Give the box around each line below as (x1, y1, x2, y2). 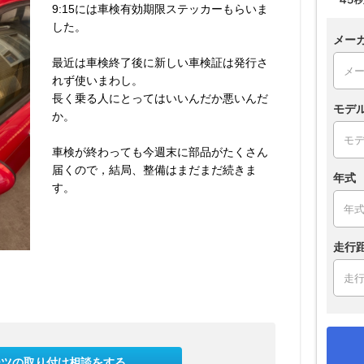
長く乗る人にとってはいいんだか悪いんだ (52, 91, 268, 105)
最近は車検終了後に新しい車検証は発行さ (52, 55, 268, 69)
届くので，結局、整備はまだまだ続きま (52, 162, 257, 176)
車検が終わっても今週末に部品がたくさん (52, 145, 268, 158)
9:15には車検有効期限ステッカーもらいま (52, 2, 268, 15)
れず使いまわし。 (52, 73, 143, 87)
